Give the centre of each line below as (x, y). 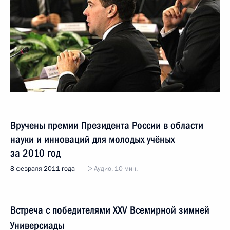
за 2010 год (35, 153)
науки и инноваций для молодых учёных (92, 139)
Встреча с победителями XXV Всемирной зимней (110, 210)
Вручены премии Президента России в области (107, 125)
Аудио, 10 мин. (115, 169)
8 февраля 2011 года (43, 169)
